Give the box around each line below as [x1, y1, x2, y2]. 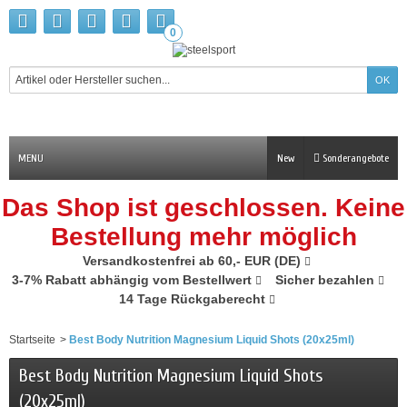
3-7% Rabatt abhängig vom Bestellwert [12, 273, 255, 287]
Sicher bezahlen [275, 273, 378, 287]
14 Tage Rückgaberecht [118, 292, 269, 306]
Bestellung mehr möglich [50, 223, 357, 251]
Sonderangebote [320, 152, 389, 164]
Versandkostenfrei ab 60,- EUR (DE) [83, 253, 304, 268]
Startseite [9, 333, 55, 346]
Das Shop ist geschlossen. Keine [2, 194, 405, 222]
